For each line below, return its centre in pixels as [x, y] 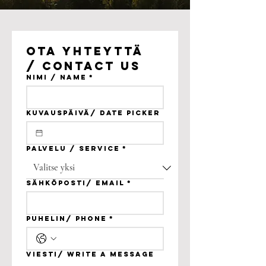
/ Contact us [83, 66]
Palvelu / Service [73, 148]
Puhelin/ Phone [66, 218]
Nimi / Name [56, 77]
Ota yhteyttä [85, 51]
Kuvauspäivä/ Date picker [93, 113]
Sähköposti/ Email [75, 183]
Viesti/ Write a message [90, 254]
